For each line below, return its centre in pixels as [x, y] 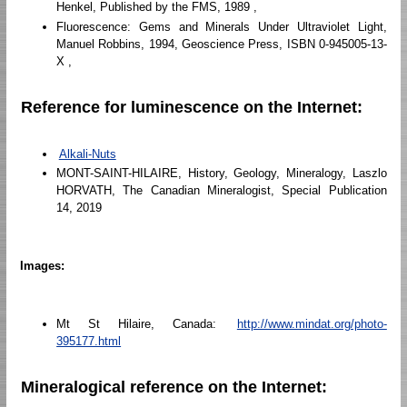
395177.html [89, 342]
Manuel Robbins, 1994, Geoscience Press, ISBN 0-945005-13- [222, 44]
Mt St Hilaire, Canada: [146, 324]
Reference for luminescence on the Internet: [192, 107]
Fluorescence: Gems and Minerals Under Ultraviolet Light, [222, 26]
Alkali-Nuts [87, 154]
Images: [43, 266]
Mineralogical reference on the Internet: [174, 387]
